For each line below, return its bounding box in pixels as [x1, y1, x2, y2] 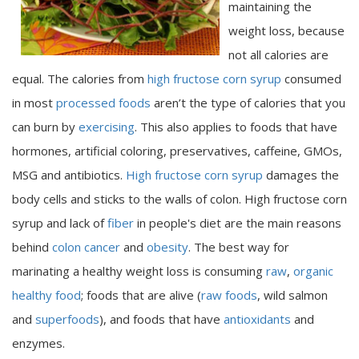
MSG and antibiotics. [12, 166, 126, 183]
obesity [147, 238, 188, 255]
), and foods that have [99, 310, 224, 327]
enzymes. [12, 334, 65, 351]
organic [293, 262, 333, 279]
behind [12, 238, 52, 255]
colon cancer [52, 238, 120, 255]
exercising [79, 118, 135, 135]
